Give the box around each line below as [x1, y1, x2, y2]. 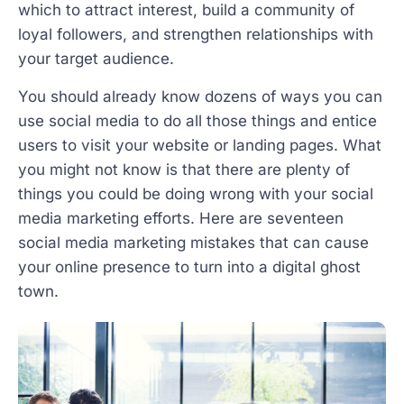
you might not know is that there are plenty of [18, 160, 350, 179]
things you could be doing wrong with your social [18, 184, 373, 203]
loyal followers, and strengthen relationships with [18, 25, 373, 44]
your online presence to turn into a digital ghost [18, 257, 361, 276]
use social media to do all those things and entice [18, 111, 377, 130]
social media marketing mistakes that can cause [18, 233, 369, 252]
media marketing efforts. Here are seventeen [18, 208, 344, 227]
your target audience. [18, 50, 174, 69]
